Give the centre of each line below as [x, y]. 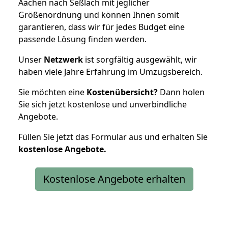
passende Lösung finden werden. [82, 39]
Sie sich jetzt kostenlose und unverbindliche [103, 104]
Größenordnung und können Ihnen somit [99, 15]
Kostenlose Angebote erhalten [114, 179]
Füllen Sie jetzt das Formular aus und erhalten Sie [113, 137]
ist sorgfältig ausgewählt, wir [140, 59]
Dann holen [181, 92]
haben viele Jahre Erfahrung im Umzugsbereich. [110, 72]
